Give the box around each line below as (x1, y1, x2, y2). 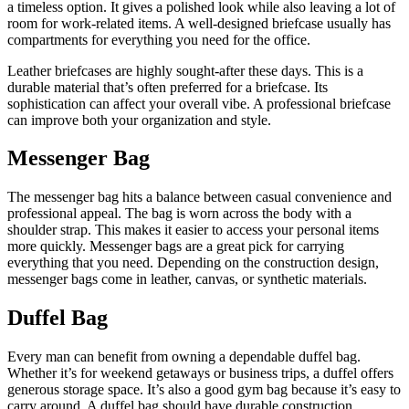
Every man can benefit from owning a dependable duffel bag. (7, 349, 361, 365)
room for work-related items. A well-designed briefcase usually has (7, 15, 391, 31)
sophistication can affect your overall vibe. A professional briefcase (7, 95, 391, 111)
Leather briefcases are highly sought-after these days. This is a (7, 62, 363, 79)
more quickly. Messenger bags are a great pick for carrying (7, 238, 344, 255)
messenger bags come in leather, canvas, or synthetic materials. (7, 271, 367, 288)
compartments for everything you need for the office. (7, 31, 310, 47)
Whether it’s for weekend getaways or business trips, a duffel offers (7, 365, 393, 382)
